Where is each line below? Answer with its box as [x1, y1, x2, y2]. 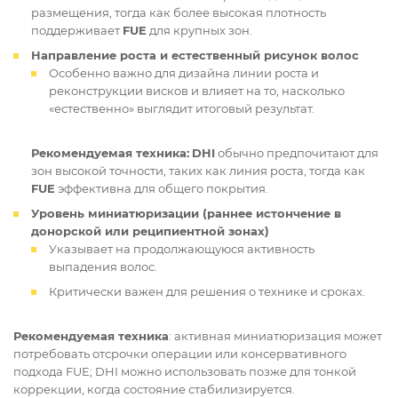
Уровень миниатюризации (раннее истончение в [31, 206, 341, 221]
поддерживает [31, 23, 123, 38]
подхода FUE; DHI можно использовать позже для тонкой [13, 364, 356, 379]
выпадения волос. [49, 259, 157, 275]
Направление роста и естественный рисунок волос [31, 48, 359, 63]
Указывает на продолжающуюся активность [49, 242, 314, 257]
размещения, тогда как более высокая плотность [31, 5, 326, 20]
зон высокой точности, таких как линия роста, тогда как [31, 163, 365, 179]
